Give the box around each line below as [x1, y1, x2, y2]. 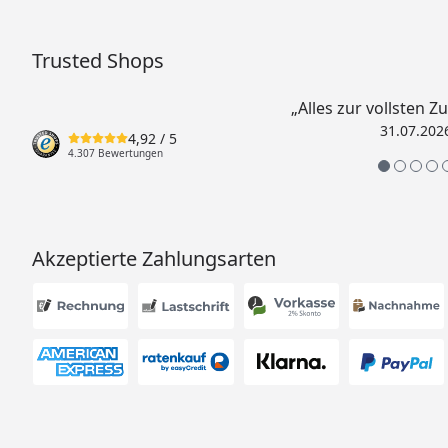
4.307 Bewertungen [68, 145, 163, 160]
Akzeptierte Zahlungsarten [32, 245, 276, 272]
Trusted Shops [32, 47, 164, 74]
